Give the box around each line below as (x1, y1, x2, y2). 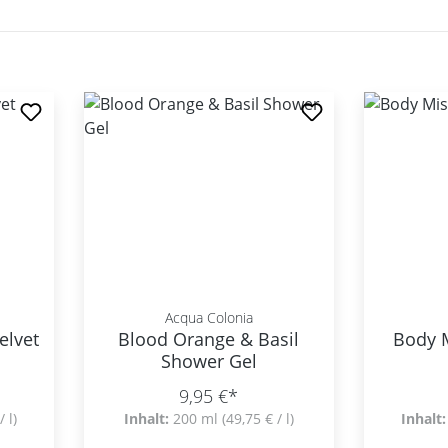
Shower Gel (160, 349, 257, 373)
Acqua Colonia (164, 308, 253, 327)
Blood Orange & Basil (118, 327, 300, 351)
